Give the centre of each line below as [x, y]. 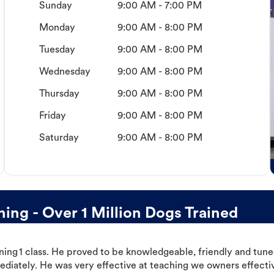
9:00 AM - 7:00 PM [159, 6]
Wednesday [65, 72]
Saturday [59, 139]
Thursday [59, 94]
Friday [52, 117]
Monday [57, 28]
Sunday [55, 6]
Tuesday [57, 50]
